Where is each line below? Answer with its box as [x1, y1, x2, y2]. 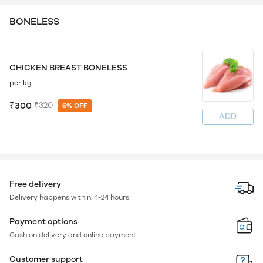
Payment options [9, 217, 77, 227]
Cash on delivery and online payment [9, 231, 136, 239]
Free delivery [9, 179, 61, 189]
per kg [9, 79, 32, 87]
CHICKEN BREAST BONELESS [9, 63, 127, 73]
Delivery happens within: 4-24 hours [9, 193, 129, 201]
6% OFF [62, 102, 87, 110]
